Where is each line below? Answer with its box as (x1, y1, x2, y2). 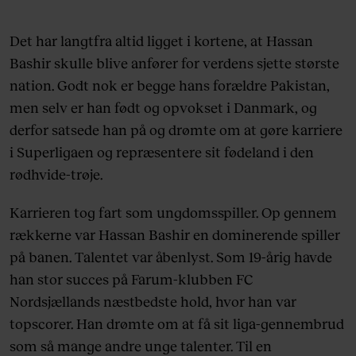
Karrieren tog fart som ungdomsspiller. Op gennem (10, 203, 337, 221)
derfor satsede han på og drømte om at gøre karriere (10, 120, 342, 138)
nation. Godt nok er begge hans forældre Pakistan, (10, 75, 330, 94)
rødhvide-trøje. (10, 164, 103, 183)
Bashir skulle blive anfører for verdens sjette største (10, 53, 339, 72)
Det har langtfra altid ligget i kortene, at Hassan (10, 31, 313, 49)
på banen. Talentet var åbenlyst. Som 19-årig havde (10, 247, 332, 265)
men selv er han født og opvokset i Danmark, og (10, 98, 317, 116)
